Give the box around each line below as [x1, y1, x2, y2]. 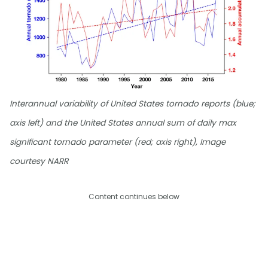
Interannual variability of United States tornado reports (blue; [10, 98, 255, 109]
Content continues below [89, 191, 179, 202]
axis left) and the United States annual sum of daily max [10, 117, 236, 129]
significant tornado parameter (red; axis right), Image [10, 136, 226, 148]
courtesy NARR [10, 155, 68, 167]
